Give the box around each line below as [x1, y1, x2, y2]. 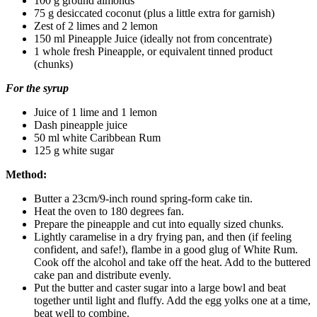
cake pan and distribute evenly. [34, 268, 171, 281]
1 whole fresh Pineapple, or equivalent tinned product [34, 45, 272, 57]
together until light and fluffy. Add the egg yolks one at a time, [34, 294, 311, 306]
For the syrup [6, 81, 69, 94]
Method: [6, 168, 47, 180]
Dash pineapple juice [34, 118, 127, 131]
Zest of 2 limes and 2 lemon [34, 19, 158, 32]
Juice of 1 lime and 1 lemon [34, 105, 157, 118]
